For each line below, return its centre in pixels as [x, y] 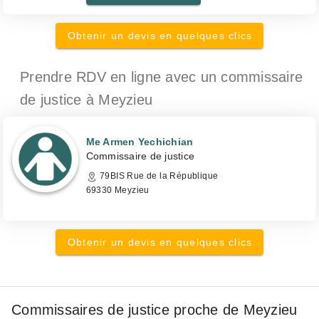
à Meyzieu [119, 100]
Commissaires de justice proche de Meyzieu [155, 310]
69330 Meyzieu [117, 190]
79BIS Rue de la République [158, 176]
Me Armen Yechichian [140, 142]
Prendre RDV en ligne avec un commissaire [161, 77]
